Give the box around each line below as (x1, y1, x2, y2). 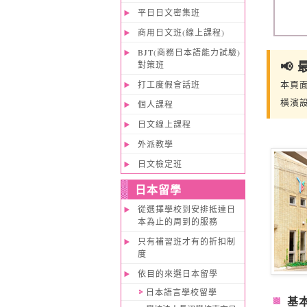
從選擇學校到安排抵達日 (137, 204, 236, 214)
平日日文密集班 (137, 7, 200, 18)
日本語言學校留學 (145, 286, 217, 297)
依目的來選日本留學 (137, 268, 218, 279)
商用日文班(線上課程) (137, 27, 225, 38)
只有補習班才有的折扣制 (137, 236, 236, 247)
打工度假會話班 (137, 79, 200, 90)
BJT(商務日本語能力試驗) (137, 47, 241, 58)
